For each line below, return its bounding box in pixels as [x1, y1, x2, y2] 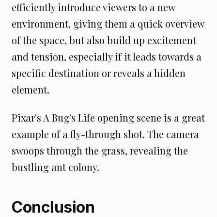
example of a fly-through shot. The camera [12, 127, 199, 140]
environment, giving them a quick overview [12, 17, 204, 30]
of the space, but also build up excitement [12, 33, 196, 46]
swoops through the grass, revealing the [12, 144, 188, 157]
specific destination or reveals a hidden [12, 66, 186, 79]
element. [12, 83, 49, 96]
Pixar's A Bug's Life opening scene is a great [12, 111, 205, 124]
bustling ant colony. [12, 160, 99, 173]
